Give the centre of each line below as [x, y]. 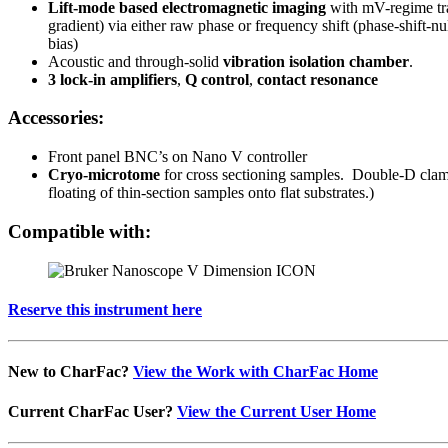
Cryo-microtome [104, 175]
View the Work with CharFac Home [255, 372]
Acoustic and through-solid [135, 61]
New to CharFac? [70, 372]
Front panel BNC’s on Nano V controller [177, 157]
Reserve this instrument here [105, 309]
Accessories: [56, 118]
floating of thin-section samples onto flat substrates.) [211, 193]
